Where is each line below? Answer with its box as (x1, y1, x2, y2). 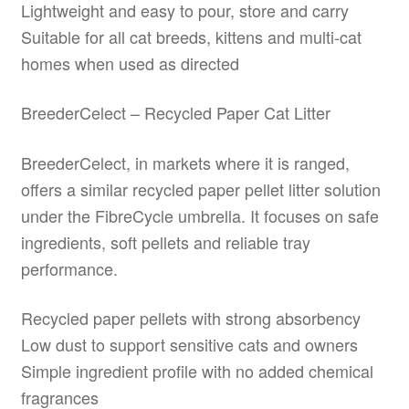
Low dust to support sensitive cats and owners (20, 332, 358, 357)
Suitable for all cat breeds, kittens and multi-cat (20, 24, 362, 48)
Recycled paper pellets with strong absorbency (20, 306, 361, 330)
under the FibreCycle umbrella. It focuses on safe (20, 203, 379, 227)
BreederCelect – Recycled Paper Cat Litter (20, 100, 330, 125)
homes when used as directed (20, 50, 239, 75)
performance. (20, 256, 118, 280)
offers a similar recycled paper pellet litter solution (20, 176, 381, 201)
